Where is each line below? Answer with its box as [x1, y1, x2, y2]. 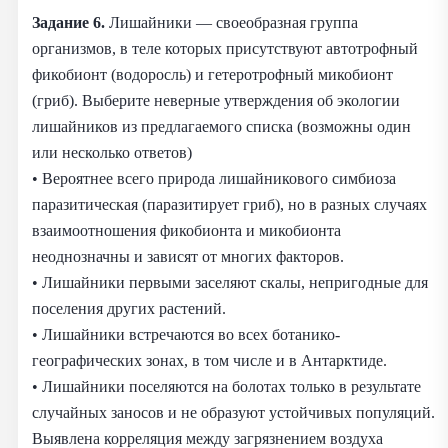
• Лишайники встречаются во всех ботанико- [32, 324, 340, 344]
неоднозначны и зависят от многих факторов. [32, 246, 344, 266]
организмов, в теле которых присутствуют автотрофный [32, 38, 418, 58]
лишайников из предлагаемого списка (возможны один [32, 116, 411, 136]
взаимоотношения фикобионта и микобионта [32, 220, 341, 240]
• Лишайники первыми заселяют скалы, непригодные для [32, 272, 428, 292]
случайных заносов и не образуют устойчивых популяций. [32, 402, 435, 422]
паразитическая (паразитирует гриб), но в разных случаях [32, 194, 427, 214]
